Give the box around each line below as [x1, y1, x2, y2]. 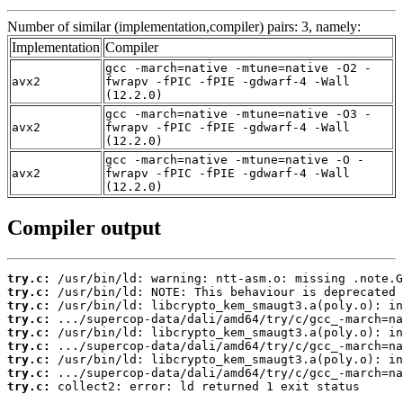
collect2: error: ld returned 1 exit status [50, 379, 360, 393]
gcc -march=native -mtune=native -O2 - [105, 60, 372, 75]
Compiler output [7, 215, 161, 239]
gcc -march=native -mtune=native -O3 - [105, 106, 372, 121]
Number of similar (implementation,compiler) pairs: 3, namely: [7, 18, 361, 34]
